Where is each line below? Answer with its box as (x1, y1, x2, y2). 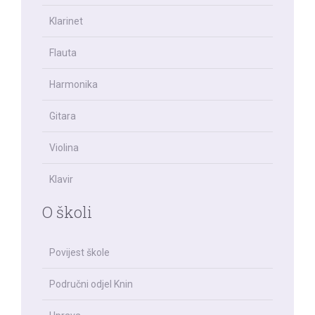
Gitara (49, 110, 76, 122)
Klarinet (49, 15, 83, 27)
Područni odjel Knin (49, 278, 133, 290)
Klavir (49, 174, 73, 185)
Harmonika (49, 79, 98, 90)
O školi (42, 202, 92, 222)
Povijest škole (49, 247, 110, 258)
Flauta (49, 47, 77, 58)
